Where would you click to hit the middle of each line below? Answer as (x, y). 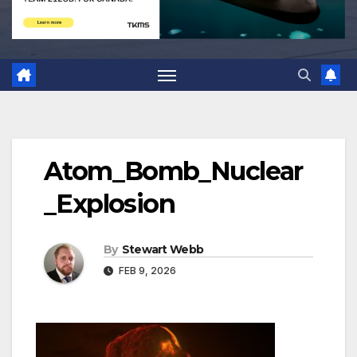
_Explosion (109, 204)
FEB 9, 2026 (146, 271)
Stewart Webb (163, 250)
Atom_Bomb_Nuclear (173, 171)
